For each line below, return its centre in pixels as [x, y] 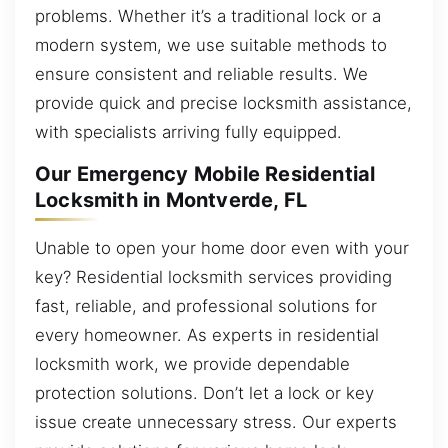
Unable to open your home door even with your [222, 247]
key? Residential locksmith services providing [213, 276]
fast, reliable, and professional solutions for [206, 305]
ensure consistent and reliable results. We [201, 73]
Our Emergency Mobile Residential [205, 174]
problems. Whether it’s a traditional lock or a [208, 15]
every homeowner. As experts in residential [207, 334]
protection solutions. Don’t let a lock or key [204, 392]
